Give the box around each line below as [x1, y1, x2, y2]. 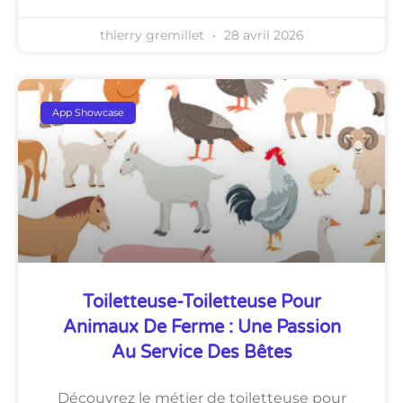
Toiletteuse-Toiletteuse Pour [82, 291, 321, 314]
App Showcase [52, 106, 125, 120]
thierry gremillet [99, 27, 208, 44]
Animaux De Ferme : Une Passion [62, 317, 341, 339]
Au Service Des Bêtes [111, 342, 292, 364]
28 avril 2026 [219, 27, 304, 44]
